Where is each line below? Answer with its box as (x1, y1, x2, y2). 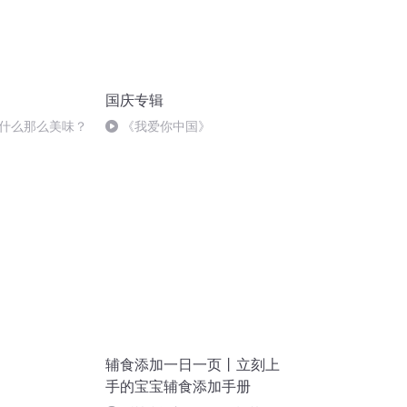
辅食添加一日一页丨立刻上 (105, 355, 280, 374)
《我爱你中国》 (122, 118, 211, 134)
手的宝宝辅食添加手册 (105, 377, 251, 396)
